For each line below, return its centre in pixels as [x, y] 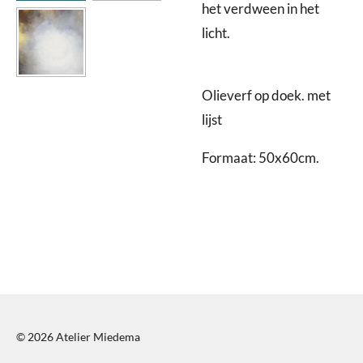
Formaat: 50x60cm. [261, 158]
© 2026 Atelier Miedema [78, 337]
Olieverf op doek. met [266, 96]
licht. [216, 34]
